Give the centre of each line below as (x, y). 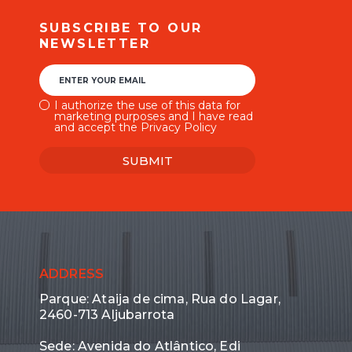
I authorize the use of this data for (147, 105)
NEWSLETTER (95, 44)
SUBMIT (147, 160)
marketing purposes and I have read (154, 116)
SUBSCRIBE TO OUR (121, 28)
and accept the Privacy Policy (136, 127)
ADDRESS (72, 274)
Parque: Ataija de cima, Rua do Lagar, (160, 299)
